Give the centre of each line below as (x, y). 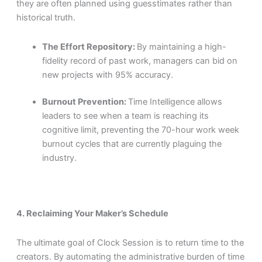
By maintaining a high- (181, 47)
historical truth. (46, 18)
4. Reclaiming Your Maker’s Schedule (92, 214)
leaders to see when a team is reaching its (125, 116)
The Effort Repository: (89, 47)
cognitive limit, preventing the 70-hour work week (140, 130)
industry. (59, 158)
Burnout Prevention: (85, 101)
